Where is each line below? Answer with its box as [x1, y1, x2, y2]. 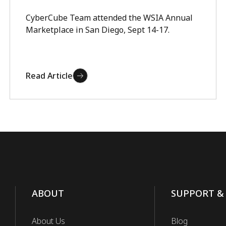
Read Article [26, 70, 73, 81]
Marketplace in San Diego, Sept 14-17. [26, 24, 170, 35]
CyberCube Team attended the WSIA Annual [26, 12, 193, 23]
